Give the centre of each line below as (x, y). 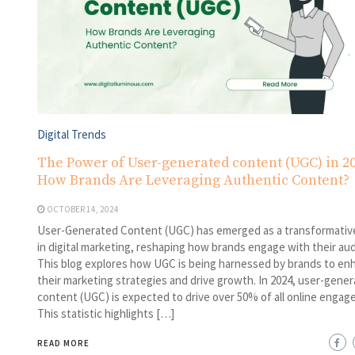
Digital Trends (71, 134)
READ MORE (63, 343)
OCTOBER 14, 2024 (82, 209)
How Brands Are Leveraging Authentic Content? (193, 180)
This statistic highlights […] (105, 313)
